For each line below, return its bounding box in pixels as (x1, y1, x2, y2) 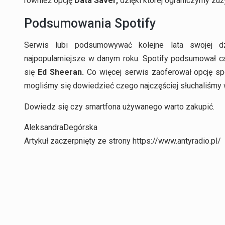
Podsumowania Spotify (24, 16, 156, 31)
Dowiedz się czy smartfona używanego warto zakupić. (24, 101, 214, 111)
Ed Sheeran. (37, 67, 84, 77)
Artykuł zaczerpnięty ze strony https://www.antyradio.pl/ (24, 136, 221, 146)
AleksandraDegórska (24, 122, 97, 132)
